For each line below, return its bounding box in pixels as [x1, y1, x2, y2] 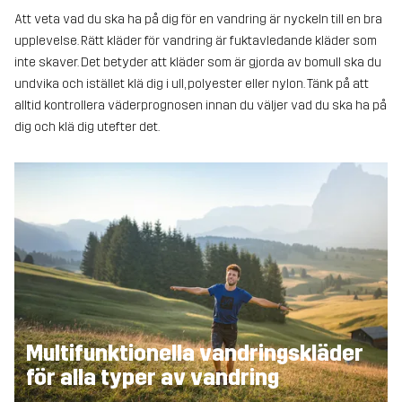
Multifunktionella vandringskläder [25, 341, 363, 367]
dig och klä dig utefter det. [14, 118, 160, 135]
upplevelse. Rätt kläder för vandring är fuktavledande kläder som [14, 32, 377, 48]
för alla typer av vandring [25, 365, 279, 391]
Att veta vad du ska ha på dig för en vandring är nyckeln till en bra [14, 11, 382, 27]
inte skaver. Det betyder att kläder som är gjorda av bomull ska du [14, 54, 381, 70]
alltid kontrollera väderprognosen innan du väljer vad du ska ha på [14, 97, 387, 113]
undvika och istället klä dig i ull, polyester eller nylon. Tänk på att [14, 75, 369, 92]
